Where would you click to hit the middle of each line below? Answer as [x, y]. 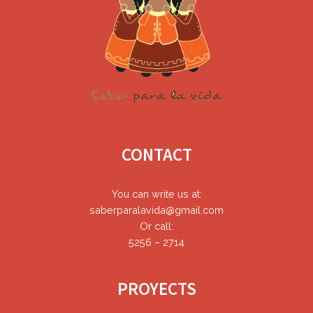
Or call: [156, 226]
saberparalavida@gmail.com [156, 210]
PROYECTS [156, 288]
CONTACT [156, 154]
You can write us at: [156, 194]
